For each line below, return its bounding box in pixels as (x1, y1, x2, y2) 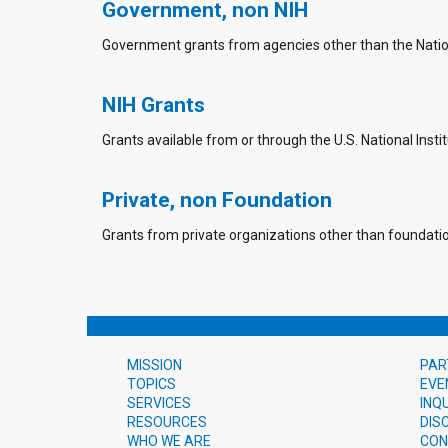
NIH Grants (102, 93, 205, 117)
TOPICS (127, 375, 176, 392)
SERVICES (127, 394, 191, 411)
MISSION (127, 356, 182, 373)
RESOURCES (127, 413, 207, 430)
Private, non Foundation (102, 188, 332, 212)
